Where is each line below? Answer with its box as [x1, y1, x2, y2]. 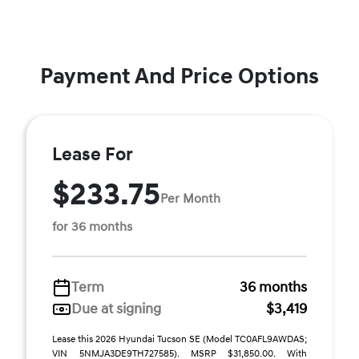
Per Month [160, 190, 220, 207]
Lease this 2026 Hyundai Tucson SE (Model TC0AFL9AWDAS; [52, 333, 307, 345]
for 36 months [52, 219, 132, 235]
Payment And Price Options [40, 63, 319, 91]
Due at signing [71, 300, 161, 318]
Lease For [52, 143, 133, 166]
